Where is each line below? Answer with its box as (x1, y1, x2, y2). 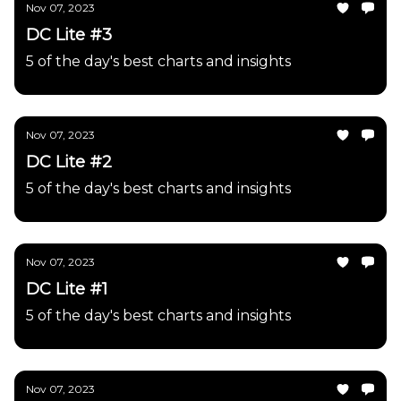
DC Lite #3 (26, 25, 112, 45)
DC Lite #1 (26, 279, 107, 299)
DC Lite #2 (26, 152, 112, 172)
